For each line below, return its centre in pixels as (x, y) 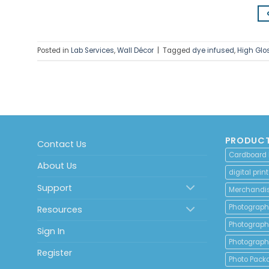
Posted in (54, 51)
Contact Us (62, 144)
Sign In (51, 231)
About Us (57, 166)
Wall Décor (135, 51)
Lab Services (92, 51)
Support (55, 188)
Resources (60, 209)
